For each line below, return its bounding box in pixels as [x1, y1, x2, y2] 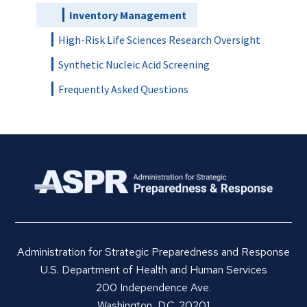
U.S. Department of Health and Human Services [40, 262, 267, 277]
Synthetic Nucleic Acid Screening [58, 57, 210, 71]
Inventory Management [69, 8, 186, 22]
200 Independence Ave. [96, 280, 211, 295]
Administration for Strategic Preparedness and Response [17, 244, 290, 259]
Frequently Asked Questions [58, 82, 188, 96]
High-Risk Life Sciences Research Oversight [58, 32, 260, 47]
